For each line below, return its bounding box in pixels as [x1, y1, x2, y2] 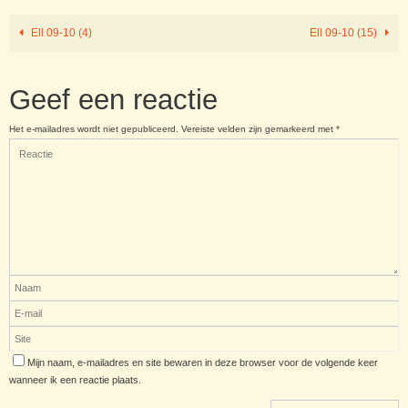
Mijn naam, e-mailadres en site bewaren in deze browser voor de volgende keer [27, 357, 378, 369]
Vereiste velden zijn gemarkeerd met [181, 124, 336, 135]
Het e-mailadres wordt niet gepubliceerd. [9, 124, 178, 135]
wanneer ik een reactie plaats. [9, 374, 141, 386]
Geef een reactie [9, 84, 218, 117]
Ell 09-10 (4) [27, 26, 92, 40]
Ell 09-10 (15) [310, 26, 381, 40]
